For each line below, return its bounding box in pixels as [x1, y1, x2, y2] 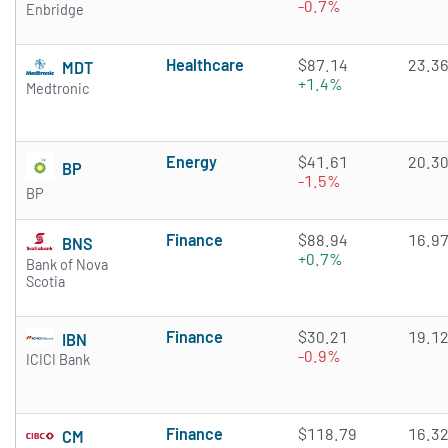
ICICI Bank [26, 351, 90, 369]
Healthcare [166, 55, 244, 75]
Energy [166, 152, 217, 172]
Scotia [26, 273, 65, 291]
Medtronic [26, 79, 89, 97]
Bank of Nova [26, 256, 108, 274]
